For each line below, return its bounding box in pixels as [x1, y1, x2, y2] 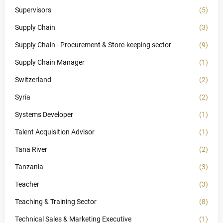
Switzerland [15, 76, 51, 84]
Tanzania [15, 163, 43, 171]
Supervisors [15, 6, 51, 14]
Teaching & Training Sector [15, 198, 97, 206]
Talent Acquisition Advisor [15, 128, 95, 136]
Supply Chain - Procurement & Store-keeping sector [15, 41, 171, 49]
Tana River [15, 145, 47, 153]
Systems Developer [15, 111, 73, 118]
